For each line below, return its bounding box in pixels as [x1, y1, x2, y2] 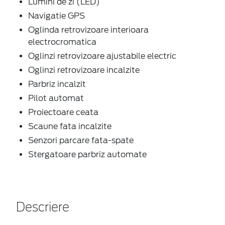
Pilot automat [28, 93, 84, 103]
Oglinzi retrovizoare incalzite [28, 65, 140, 75]
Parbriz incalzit [28, 79, 86, 89]
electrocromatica [28, 37, 96, 47]
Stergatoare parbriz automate [28, 149, 147, 159]
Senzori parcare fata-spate [28, 135, 134, 145]
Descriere [16, 201, 69, 214]
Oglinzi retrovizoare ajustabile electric [28, 51, 176, 61]
